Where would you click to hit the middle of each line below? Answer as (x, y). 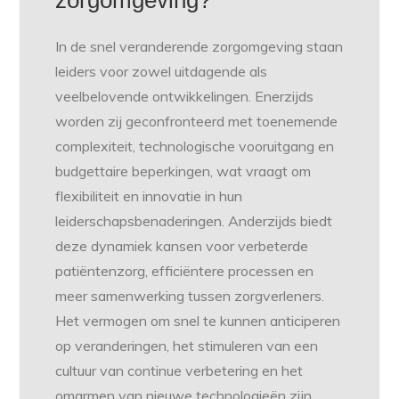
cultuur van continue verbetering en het (179, 371)
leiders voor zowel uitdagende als (162, 72)
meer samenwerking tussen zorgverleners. (190, 296)
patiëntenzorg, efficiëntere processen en (185, 271)
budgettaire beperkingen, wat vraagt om (183, 171)
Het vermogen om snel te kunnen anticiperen (198, 321)
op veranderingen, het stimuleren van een (187, 346)
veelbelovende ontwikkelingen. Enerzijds (185, 97)
